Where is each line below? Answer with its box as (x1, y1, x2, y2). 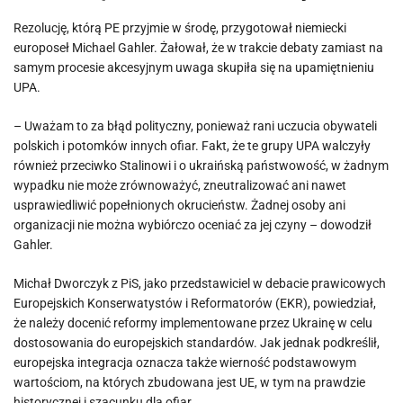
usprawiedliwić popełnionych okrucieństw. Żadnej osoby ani (13, 198, 345, 212)
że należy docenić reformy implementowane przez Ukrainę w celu (13, 316, 372, 330)
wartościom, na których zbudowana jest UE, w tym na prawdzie (13, 375, 365, 390)
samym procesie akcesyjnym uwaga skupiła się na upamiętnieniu (13, 60, 374, 75)
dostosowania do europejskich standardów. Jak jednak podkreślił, (13, 336, 380, 350)
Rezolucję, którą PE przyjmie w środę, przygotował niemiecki (13, 21, 346, 35)
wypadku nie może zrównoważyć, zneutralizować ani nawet (13, 178, 346, 193)
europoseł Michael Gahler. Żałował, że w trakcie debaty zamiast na (13, 40, 383, 55)
